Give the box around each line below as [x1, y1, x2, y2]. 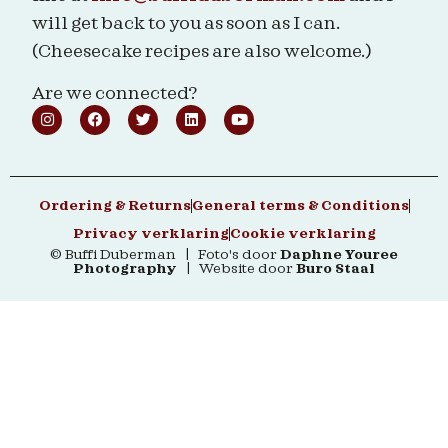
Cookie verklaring [229, 227, 376, 242]
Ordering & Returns [38, 199, 191, 214]
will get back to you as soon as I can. [32, 14, 341, 32]
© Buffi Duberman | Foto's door [50, 248, 280, 263]
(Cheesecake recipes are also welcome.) [32, 42, 373, 60]
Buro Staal [296, 262, 375, 277]
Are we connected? [32, 85, 198, 103]
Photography [73, 262, 177, 277]
